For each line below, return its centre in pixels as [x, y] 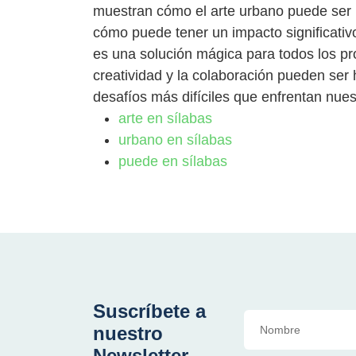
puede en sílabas [173, 161]
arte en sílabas [165, 118]
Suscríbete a [149, 311]
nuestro [128, 333]
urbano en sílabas [175, 139]
